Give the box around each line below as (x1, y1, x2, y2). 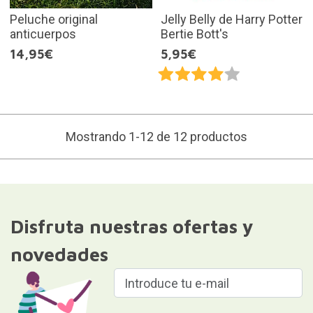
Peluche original (9, 12, 98, 27)
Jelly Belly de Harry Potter (161, 12, 303, 27)
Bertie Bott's (161, 27, 228, 42)
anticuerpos (9, 27, 76, 42)
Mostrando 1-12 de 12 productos (66, 129, 247, 145)
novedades (10, 243, 108, 266)
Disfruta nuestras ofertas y (10, 215, 254, 238)
